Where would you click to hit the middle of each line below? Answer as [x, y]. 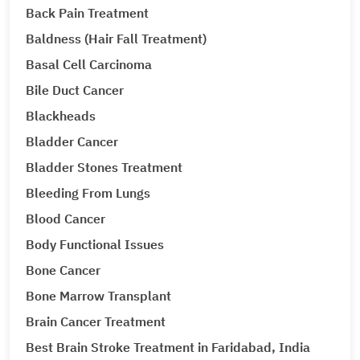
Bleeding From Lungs [88, 193]
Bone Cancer [63, 270]
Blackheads [61, 116]
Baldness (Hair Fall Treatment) [116, 39]
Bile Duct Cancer [75, 90]
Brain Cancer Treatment [96, 321]
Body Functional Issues [95, 244]
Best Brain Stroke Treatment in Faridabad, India [168, 347]
